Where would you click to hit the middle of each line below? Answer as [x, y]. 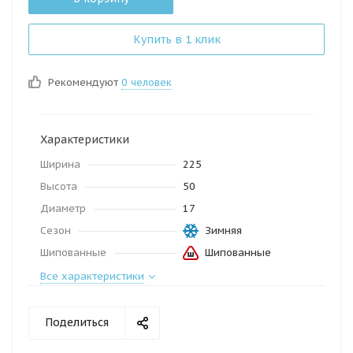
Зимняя [223, 230]
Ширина [60, 164]
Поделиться [77, 322]
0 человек [147, 82]
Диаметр [63, 208]
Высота [59, 186]
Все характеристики [92, 276]
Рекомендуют [85, 82]
